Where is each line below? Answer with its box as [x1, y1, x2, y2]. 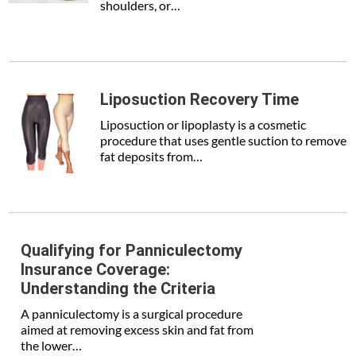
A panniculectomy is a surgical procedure [21, 306, 243, 321]
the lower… [21, 338, 83, 353]
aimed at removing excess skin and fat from [21, 322, 254, 337]
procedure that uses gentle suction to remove [100, 133, 347, 148]
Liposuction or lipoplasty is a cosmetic [100, 117, 307, 132]
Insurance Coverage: [21, 260, 171, 279]
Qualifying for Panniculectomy [21, 241, 243, 260]
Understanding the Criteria [21, 279, 216, 298]
